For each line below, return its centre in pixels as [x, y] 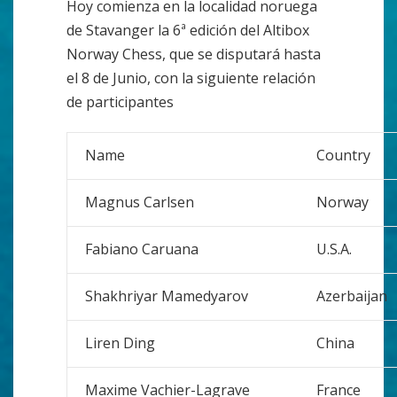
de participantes [120, 102]
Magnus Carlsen [140, 202]
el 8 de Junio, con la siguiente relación [191, 78]
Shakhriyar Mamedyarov [167, 296]
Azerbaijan [352, 296]
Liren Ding [120, 343]
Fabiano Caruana [142, 249]
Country [343, 155]
